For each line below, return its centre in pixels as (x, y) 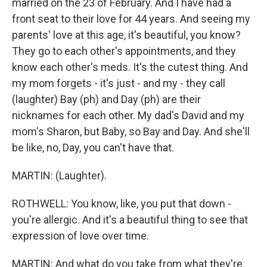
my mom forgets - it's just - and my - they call (119, 83)
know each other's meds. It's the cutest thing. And (130, 67)
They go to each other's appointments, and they (124, 51)
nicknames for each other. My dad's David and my (128, 115)
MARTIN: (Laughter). (59, 176)
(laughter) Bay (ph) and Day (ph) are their (106, 99)
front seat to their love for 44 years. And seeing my (131, 19)
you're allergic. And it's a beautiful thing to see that (130, 220)
